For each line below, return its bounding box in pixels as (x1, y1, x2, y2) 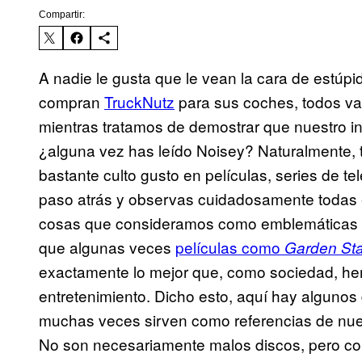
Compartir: (39, 9, 85, 21)
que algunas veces (39, 236, 175, 259)
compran (39, 90, 104, 113)
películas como (175, 236, 284, 259)
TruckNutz (104, 90, 175, 113)
